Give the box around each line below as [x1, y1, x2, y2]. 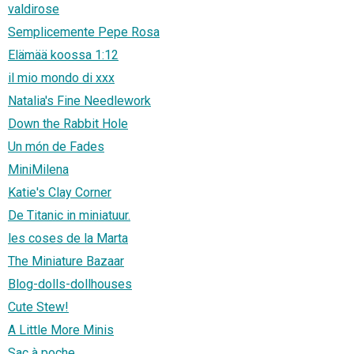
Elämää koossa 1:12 [8, 47, 119, 63]
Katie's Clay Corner [8, 185, 111, 201]
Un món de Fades [8, 139, 104, 155]
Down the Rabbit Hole [8, 116, 128, 132]
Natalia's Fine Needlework [8, 93, 151, 109]
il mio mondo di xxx [8, 70, 115, 86]
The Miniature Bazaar [8, 254, 124, 269]
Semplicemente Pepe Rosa [8, 24, 160, 40]
